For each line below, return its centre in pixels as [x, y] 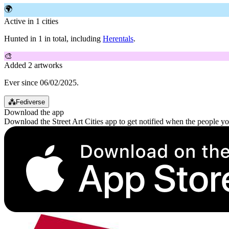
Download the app [34, 112]
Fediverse [30, 102]
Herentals [118, 38]
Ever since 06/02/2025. [41, 82]
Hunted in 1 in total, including [53, 38]
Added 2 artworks [33, 65]
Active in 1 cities [31, 21]
